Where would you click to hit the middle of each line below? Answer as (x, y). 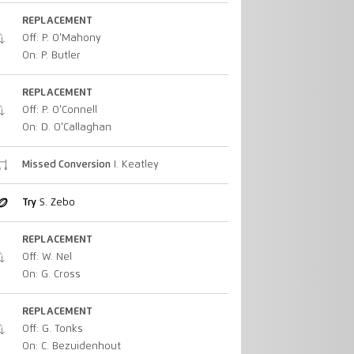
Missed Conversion (66, 165)
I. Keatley (134, 165)
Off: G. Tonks (52, 330)
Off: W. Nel (47, 257)
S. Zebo (55, 202)
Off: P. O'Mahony (61, 38)
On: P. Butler (51, 55)
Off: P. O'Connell (59, 110)
